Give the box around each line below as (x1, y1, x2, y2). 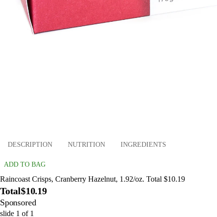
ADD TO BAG (4, 161, 46, 169)
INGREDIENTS (121, 140, 166, 148)
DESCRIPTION (8, 140, 52, 148)
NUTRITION (68, 140, 105, 148)
